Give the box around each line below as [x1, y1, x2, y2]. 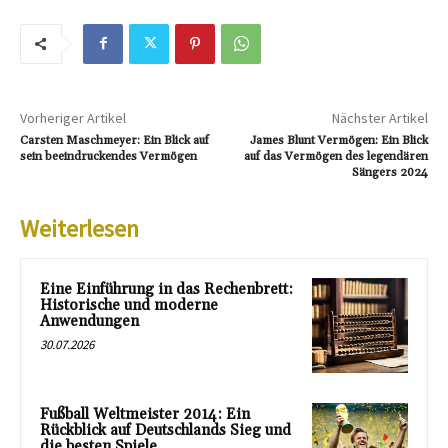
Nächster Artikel [331, 108, 428, 127]
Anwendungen [40, 311, 139, 331]
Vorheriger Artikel [20, 108, 126, 127]
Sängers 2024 [351, 164, 428, 180]
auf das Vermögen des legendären [243, 148, 428, 164]
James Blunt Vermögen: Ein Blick [249, 132, 428, 148]
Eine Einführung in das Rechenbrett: [40, 279, 293, 299]
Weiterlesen [20, 212, 139, 244]
